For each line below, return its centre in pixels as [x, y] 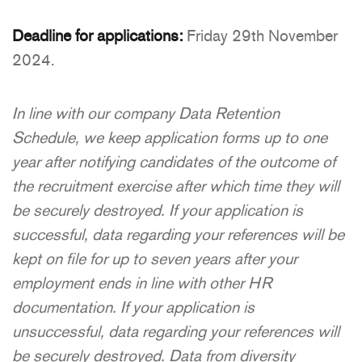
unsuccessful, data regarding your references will [176, 331]
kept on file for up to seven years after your [155, 258]
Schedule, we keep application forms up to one [170, 137]
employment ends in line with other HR [142, 282]
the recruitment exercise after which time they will [176, 185]
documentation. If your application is [133, 307]
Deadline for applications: [97, 35]
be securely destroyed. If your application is [158, 210]
